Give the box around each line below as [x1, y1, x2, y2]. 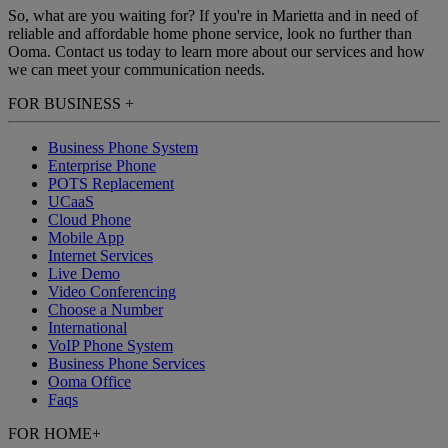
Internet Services [48, 247, 153, 265]
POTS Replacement [48, 175, 174, 193]
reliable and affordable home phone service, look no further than [8, 25, 412, 43]
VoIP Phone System [48, 337, 173, 355]
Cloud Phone [48, 211, 131, 229]
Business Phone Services [48, 355, 205, 373]
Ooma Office [48, 373, 131, 391]
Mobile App [48, 229, 124, 247]
